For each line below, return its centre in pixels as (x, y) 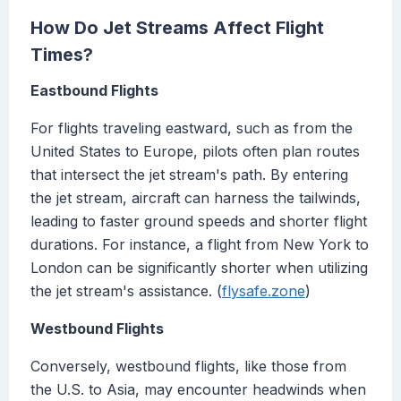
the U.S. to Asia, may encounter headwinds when (198, 390)
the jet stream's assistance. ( (126, 291)
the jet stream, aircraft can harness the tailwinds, (196, 198)
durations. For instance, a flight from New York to (200, 245)
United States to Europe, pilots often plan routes (195, 152)
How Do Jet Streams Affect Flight (177, 28)
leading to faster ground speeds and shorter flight (199, 222)
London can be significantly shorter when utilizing (199, 268)
